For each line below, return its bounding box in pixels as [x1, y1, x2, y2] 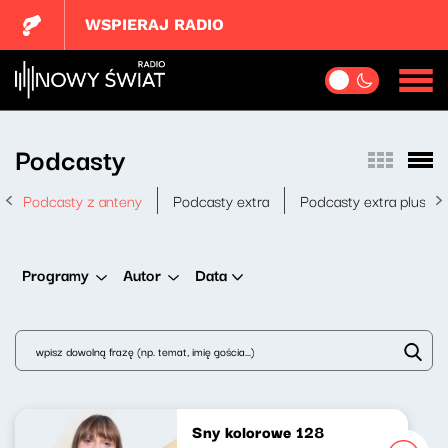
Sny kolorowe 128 [192, 419, 324, 443]
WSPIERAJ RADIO [85, 15, 225, 34]
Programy [22, 262, 89, 286]
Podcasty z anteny [22, 188, 142, 212]
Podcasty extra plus [299, 188, 426, 212]
